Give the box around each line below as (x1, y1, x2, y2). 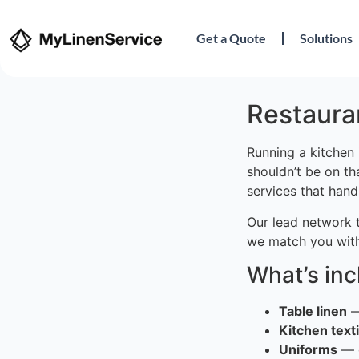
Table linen (279, 303, 347, 320)
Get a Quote (196, 30, 267, 46)
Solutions (300, 30, 353, 46)
